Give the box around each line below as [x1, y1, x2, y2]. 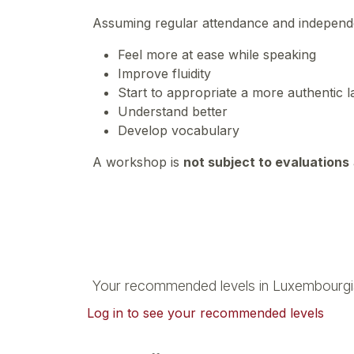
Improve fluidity [118, 66, 215, 81]
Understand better [118, 104, 232, 119]
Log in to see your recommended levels [87, 305, 324, 321]
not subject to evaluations [183, 154, 349, 170]
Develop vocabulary [118, 122, 243, 138]
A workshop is [92, 154, 183, 170]
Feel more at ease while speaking [118, 47, 320, 62]
